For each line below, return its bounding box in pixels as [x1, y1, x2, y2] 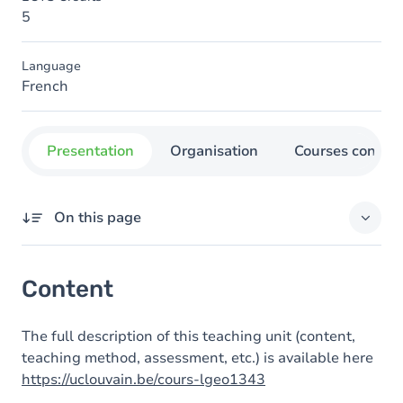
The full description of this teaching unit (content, [22, 327, 355, 346]
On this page [54, 208, 141, 228]
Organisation [170, 141, 258, 161]
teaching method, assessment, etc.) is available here [22, 348, 373, 368]
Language [22, 58, 81, 75]
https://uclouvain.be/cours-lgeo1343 [22, 370, 265, 390]
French [22, 76, 68, 96]
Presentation [47, 141, 134, 161]
